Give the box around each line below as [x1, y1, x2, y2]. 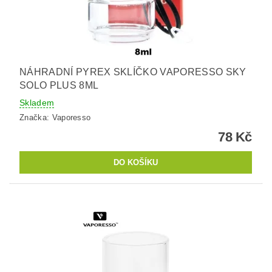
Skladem [19, 98, 55, 108]
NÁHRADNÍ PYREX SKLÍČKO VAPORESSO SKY [19, 67, 246, 78]
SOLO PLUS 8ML [19, 80, 99, 91]
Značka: [19, 112, 52, 122]
